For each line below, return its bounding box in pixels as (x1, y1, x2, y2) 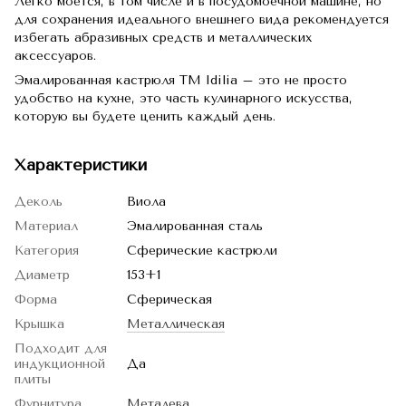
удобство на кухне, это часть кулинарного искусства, (14, 91, 353, 106)
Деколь (14, 194, 63, 209)
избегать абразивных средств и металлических (14, 30, 312, 45)
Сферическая (127, 292, 212, 307)
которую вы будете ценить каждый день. (14, 109, 275, 124)
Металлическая (127, 316, 225, 332)
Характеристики (14, 155, 147, 175)
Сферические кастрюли (127, 243, 277, 258)
